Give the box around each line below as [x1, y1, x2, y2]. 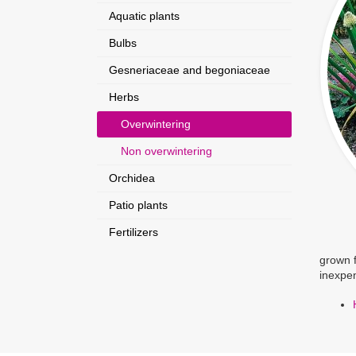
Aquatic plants [109, 10, 180, 22]
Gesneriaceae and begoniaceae [109, 64, 270, 76]
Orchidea [109, 172, 155, 184]
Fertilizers [109, 226, 158, 238]
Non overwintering [121, 145, 212, 157]
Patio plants [109, 199, 168, 211]
